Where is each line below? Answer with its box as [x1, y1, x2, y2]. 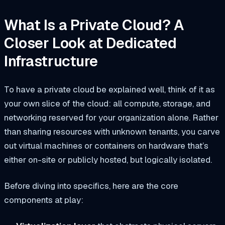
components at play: [4, 194, 83, 205]
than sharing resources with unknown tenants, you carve [4, 126, 220, 137]
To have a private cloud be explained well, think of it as [4, 83, 215, 95]
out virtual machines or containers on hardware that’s [4, 140, 208, 151]
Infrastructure [4, 52, 98, 71]
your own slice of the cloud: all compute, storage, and [4, 97, 210, 109]
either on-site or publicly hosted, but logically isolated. [4, 154, 212, 165]
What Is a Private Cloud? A [4, 16, 184, 35]
